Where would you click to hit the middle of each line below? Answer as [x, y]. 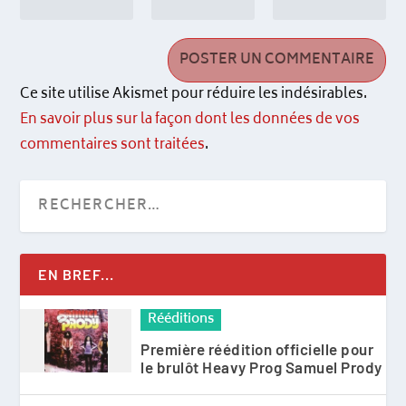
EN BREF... [77, 274]
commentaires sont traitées [113, 145]
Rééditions [181, 319]
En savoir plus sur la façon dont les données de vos [190, 120]
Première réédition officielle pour [257, 348]
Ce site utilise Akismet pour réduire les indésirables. [194, 94]
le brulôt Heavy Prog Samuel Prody [261, 367]
